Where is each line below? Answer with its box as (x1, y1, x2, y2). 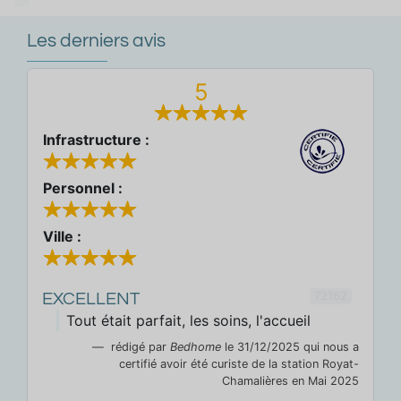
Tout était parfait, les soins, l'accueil (66, 311, 311, 330)
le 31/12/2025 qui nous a (225, 340, 359, 354)
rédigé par (107, 340, 170, 354)
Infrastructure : (43, 130, 149, 149)
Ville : (43, 226, 81, 245)
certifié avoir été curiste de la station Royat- (119, 357, 359, 371)
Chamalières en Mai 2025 (222, 374, 359, 388)
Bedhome (170, 340, 225, 354)
